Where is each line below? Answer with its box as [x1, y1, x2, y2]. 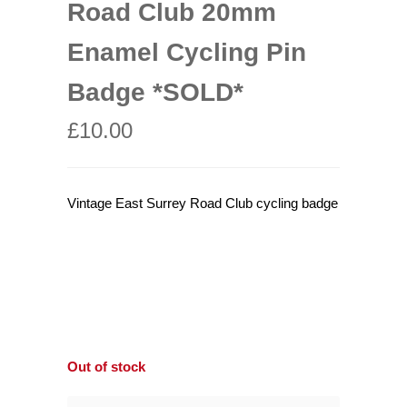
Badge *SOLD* [67, 78, 243, 106]
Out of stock [67, 359, 145, 374]
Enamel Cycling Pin [67, 38, 306, 66]
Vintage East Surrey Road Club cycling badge [67, 195, 338, 211]
